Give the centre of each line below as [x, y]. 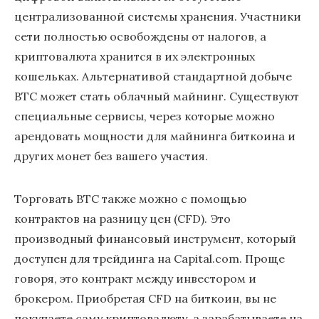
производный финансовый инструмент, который [155, 239]
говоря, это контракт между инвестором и [135, 278]
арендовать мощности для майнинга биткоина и [155, 136]
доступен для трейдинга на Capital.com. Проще [150, 258]
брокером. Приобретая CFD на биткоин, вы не [145, 298]
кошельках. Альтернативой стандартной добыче [153, 76]
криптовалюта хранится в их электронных [135, 56]
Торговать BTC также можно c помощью [130, 199]
